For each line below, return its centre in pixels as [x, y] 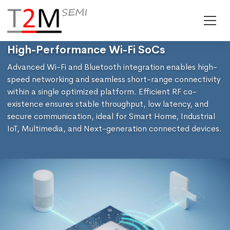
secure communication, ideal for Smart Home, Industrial [111, 116]
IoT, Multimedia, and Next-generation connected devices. [114, 129]
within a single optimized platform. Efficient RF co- [102, 92]
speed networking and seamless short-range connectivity [114, 79]
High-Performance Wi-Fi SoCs [86, 50]
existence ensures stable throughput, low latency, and [108, 104]
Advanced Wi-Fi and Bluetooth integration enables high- [112, 67]
